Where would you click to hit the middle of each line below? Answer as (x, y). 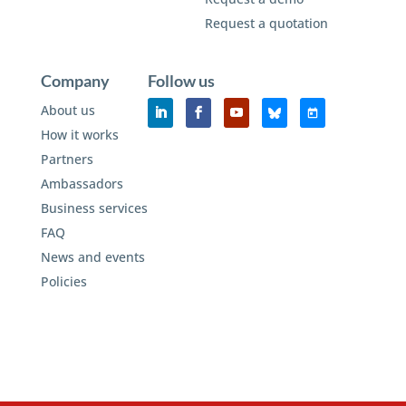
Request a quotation (266, 24)
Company (75, 81)
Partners (67, 159)
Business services (94, 208)
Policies (63, 282)
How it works (79, 135)
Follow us (181, 81)
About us (68, 111)
